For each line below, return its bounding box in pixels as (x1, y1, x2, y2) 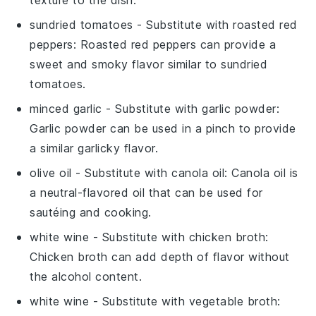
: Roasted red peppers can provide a (73, 37, 276, 52)
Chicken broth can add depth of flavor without (30, 250, 290, 265)
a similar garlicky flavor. (30, 141, 159, 156)
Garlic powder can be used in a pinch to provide (30, 121, 296, 136)
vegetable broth (188, 294, 278, 309)
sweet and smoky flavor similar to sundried (30, 57, 268, 72)
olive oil (30, 166, 72, 181)
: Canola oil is (224, 166, 298, 181)
